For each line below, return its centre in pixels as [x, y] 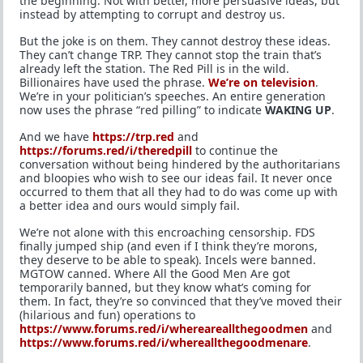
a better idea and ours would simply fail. [130, 205]
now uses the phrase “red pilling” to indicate [142, 110]
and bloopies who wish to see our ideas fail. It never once [176, 178]
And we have [56, 137]
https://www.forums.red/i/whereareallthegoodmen [164, 329]
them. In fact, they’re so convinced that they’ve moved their [181, 301]
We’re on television [262, 82]
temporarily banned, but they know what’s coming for [165, 287]
